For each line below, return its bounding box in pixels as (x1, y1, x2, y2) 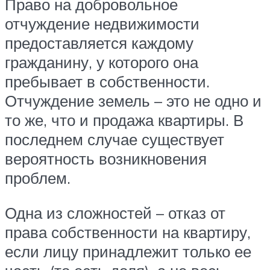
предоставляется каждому (5, 33, 193, 53)
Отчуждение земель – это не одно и (5, 91, 262, 111)
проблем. (5, 168, 71, 188)
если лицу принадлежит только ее (5, 241, 251, 261)
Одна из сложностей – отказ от (5, 202, 225, 222)
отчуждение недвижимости (5, 14, 199, 34)
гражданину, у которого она (5, 52, 198, 72)
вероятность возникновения (5, 149, 207, 169)
